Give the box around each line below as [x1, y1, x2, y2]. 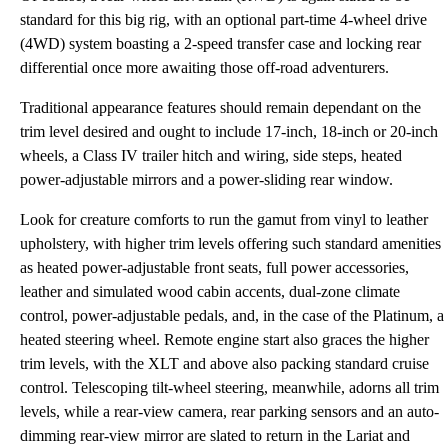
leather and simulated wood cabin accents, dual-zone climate [20, 283, 400, 300]
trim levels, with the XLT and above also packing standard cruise [20, 355, 429, 372]
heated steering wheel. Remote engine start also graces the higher [20, 331, 429, 348]
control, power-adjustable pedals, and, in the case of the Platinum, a [20, 307, 444, 324]
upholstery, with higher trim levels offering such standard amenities [20, 235, 441, 252]
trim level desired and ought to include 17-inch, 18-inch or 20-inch [20, 123, 438, 140]
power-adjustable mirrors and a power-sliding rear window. [20, 171, 393, 188]
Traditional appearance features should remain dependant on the [20, 99, 421, 116]
